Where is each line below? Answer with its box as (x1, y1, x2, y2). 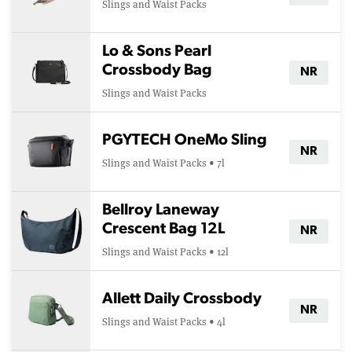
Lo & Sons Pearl (102, 44, 211, 60)
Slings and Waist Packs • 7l (102, 156, 225, 170)
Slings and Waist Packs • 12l (102, 245, 229, 258)
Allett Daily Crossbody (102, 291, 262, 307)
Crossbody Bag (102, 63, 212, 79)
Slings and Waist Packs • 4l (102, 315, 225, 328)
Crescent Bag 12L (102, 222, 225, 237)
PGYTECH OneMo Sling (102, 133, 267, 148)
